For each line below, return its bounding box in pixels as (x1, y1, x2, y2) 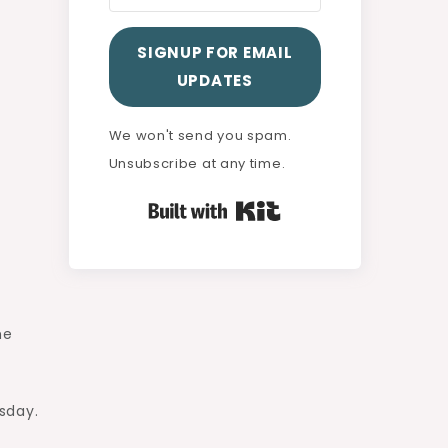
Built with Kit (281, 196, 375, 217)
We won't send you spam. (108, 125, 292, 145)
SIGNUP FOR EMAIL (137, 41, 293, 63)
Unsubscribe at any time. (108, 153, 286, 173)
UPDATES (176, 69, 253, 91)
